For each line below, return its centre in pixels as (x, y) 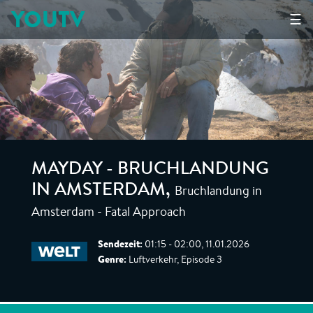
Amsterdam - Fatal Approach (109, 211)
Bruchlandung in (218, 190)
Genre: (112, 259)
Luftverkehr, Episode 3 (174, 259)
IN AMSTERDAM (99, 191)
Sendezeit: (120, 244)
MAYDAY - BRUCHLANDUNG (150, 170)
